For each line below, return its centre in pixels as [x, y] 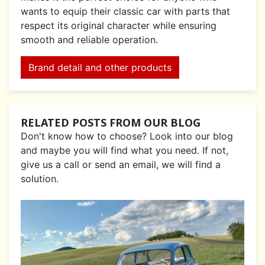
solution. [40, 179]
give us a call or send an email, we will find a [121, 165]
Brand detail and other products [100, 68]
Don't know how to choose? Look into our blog [127, 136]
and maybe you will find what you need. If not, [125, 151]
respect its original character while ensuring [119, 26]
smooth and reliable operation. [89, 40]
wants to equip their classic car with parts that [125, 12]
